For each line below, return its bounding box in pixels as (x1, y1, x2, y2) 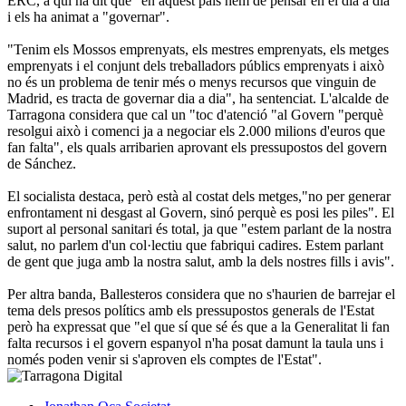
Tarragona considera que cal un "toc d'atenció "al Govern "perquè (7, 106, 383, 122)
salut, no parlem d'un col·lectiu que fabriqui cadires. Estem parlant (7, 237, 383, 253)
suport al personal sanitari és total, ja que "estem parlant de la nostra (7, 220, 391, 237)
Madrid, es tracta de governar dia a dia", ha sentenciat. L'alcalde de (7, 90, 389, 106)
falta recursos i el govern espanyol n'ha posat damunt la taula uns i (7, 334, 383, 351)
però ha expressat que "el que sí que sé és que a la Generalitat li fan (7, 318, 390, 334)
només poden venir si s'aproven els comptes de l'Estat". (7, 351, 322, 367)
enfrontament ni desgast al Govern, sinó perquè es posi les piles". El (7, 204, 394, 220)
